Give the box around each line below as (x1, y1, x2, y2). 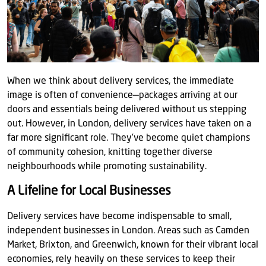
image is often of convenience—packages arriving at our (7, 91, 237, 100)
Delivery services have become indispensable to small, (7, 212, 232, 221)
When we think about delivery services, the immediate (7, 77, 234, 86)
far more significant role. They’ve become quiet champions (7, 134, 250, 143)
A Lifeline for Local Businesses (7, 185, 171, 198)
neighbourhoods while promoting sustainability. (7, 162, 207, 172)
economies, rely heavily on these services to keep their (7, 255, 235, 264)
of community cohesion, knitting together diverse (7, 148, 213, 157)
